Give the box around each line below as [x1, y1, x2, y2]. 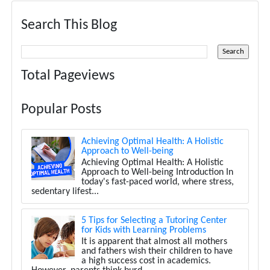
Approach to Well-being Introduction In [81, 167, 234, 177]
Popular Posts [20, 102, 101, 118]
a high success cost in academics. [81, 256, 212, 266]
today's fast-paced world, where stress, [81, 177, 234, 187]
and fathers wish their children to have [81, 246, 233, 257]
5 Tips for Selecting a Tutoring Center [81, 216, 228, 226]
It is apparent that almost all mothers [81, 237, 228, 247]
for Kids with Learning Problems [81, 225, 207, 236]
